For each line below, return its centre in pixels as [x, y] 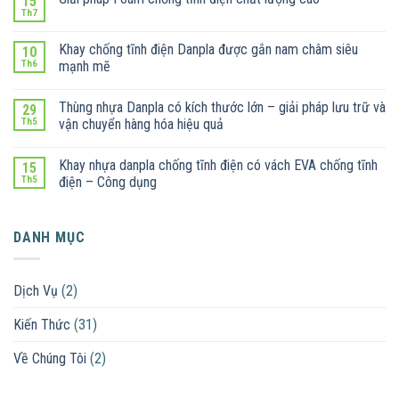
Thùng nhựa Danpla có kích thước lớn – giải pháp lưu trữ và [222, 107]
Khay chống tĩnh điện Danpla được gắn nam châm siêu [208, 49]
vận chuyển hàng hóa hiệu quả [141, 124]
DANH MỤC [49, 237]
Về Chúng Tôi [50, 359]
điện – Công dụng [108, 182]
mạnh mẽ [85, 66]
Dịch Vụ [36, 291]
